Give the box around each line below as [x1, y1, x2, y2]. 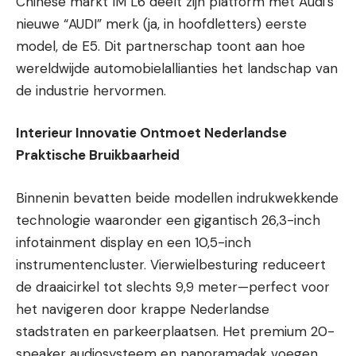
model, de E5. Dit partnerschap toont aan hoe [16, 37, 305, 55]
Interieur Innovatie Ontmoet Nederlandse [16, 124, 287, 141]
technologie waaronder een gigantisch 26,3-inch [16, 211, 320, 229]
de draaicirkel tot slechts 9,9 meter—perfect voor [16, 277, 330, 296]
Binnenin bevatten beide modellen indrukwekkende [16, 188, 339, 207]
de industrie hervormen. [16, 81, 166, 99]
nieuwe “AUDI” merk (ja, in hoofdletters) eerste [16, 14, 307, 33]
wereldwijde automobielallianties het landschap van [16, 59, 338, 77]
